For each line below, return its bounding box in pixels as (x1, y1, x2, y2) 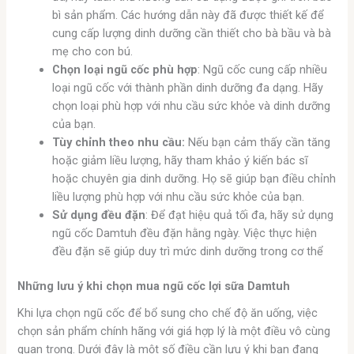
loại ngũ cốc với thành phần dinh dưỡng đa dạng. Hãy (52, 80, 324, 95)
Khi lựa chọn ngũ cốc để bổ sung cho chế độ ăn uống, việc (17, 305, 318, 320)
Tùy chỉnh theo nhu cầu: (52, 134, 186, 149)
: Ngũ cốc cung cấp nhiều (198, 62, 328, 77)
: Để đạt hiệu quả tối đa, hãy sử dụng (145, 207, 334, 222)
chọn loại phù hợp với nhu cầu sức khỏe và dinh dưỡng (52, 98, 331, 113)
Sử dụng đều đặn (52, 207, 146, 222)
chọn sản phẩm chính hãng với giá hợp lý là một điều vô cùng (17, 323, 331, 338)
